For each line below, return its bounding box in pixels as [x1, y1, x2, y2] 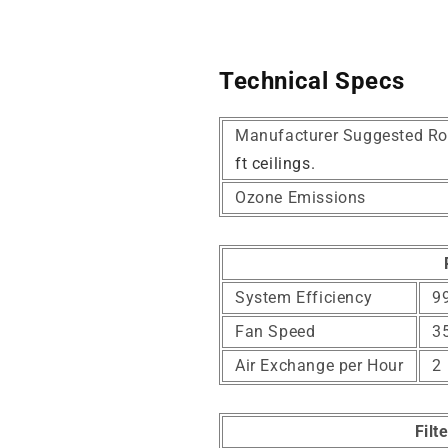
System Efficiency [235, 288, 373, 308]
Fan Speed [235, 322, 316, 342]
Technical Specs [219, 67, 405, 96]
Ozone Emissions [235, 188, 366, 208]
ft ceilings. [235, 154, 316, 174]
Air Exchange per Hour [235, 356, 404, 376]
